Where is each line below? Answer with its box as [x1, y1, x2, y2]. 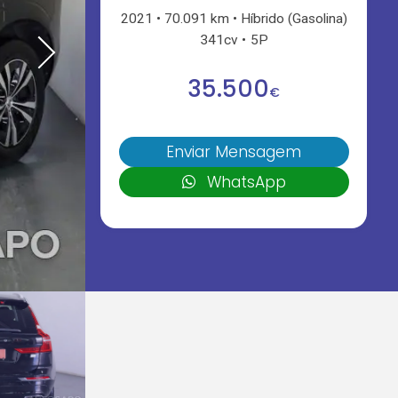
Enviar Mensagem [166, 140, 302, 163]
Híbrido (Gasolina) [241, 10, 348, 27]
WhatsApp [207, 171, 287, 193]
